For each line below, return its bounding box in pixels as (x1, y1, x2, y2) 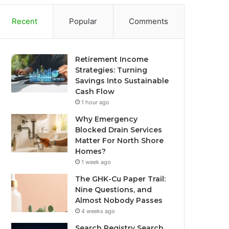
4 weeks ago (81, 208, 116, 215)
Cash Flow (75, 87, 115, 96)
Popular (69, 16, 97, 26)
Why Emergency (75, 114, 138, 124)
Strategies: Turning (75, 65, 148, 75)
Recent (11, 16, 37, 26)
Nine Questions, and (75, 185, 152, 194)
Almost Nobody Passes (75, 196, 163, 205)
